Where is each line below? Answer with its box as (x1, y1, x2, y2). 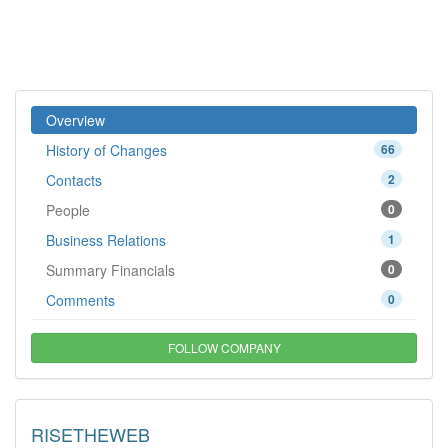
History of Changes (46, 140, 167, 160)
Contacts (46, 170, 102, 190)
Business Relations (46, 230, 166, 250)
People (46, 200, 90, 220)
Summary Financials (46, 260, 175, 280)
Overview (46, 110, 105, 130)
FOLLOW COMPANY (167, 339, 281, 356)
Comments (46, 290, 115, 310)
